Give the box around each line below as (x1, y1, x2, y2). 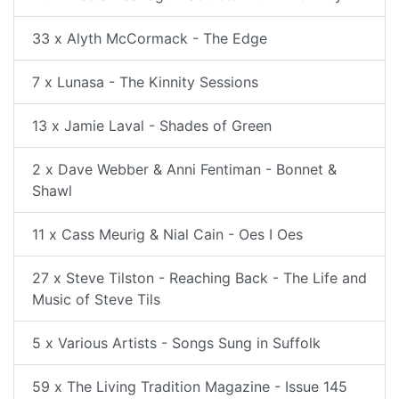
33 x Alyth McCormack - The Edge (32, 28, 267, 47)
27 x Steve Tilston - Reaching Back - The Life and (32, 268, 367, 287)
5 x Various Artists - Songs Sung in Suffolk (32, 333, 321, 352)
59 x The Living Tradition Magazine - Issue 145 (32, 377, 347, 395)
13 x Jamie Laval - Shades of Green (32, 116, 272, 134)
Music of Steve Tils (32, 289, 160, 308)
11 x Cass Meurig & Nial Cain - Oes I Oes (32, 224, 303, 243)
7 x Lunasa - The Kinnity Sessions (32, 72, 258, 91)
